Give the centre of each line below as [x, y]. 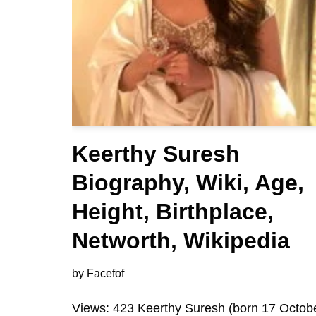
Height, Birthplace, [173, 212]
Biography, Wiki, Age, [188, 183]
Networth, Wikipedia [181, 241]
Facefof [105, 273]
